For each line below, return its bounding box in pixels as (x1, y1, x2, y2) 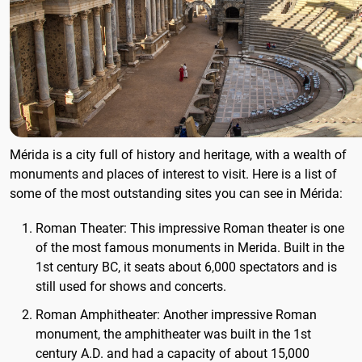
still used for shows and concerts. (36, 278, 226, 294)
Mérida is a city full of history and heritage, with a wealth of (10, 146, 347, 162)
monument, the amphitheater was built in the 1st (36, 326, 311, 343)
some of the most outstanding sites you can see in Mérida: (10, 185, 343, 201)
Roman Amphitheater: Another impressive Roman (36, 307, 317, 323)
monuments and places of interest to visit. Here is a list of (10, 166, 337, 182)
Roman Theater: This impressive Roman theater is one (36, 220, 344, 236)
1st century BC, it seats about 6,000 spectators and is (36, 259, 337, 275)
